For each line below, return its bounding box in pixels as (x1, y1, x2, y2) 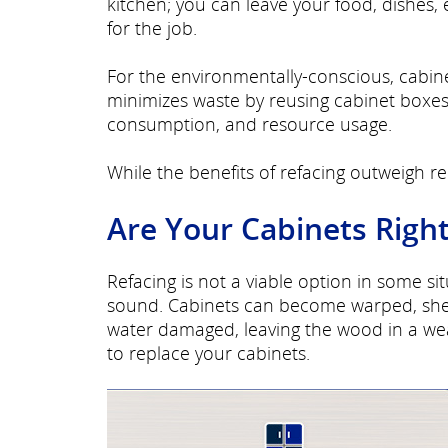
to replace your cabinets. (107, 341, 310, 365)
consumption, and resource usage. (107, 112, 392, 136)
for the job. (107, 16, 197, 40)
